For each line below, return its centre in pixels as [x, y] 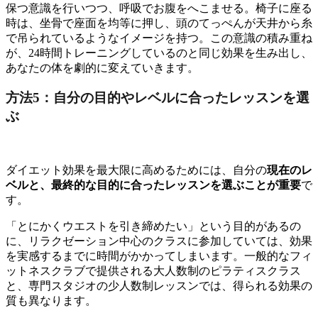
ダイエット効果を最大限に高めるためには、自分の [136, 170]
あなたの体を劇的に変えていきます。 [102, 67]
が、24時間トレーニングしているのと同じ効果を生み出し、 [159, 53]
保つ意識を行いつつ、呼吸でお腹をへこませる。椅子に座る [159, 8]
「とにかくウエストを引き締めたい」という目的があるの [153, 226]
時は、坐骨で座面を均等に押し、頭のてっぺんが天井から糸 [159, 23]
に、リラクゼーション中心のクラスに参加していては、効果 [159, 241]
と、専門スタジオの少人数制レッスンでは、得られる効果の [159, 286]
